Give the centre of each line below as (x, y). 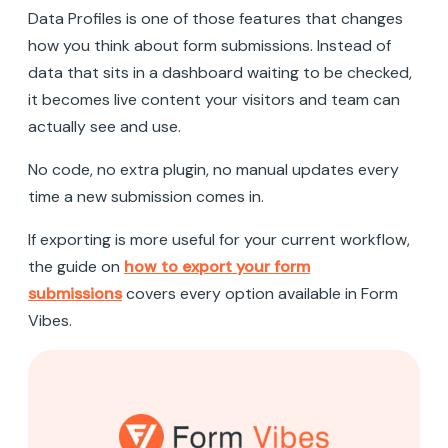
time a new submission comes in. (146, 196)
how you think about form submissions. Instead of (209, 45)
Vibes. (50, 320)
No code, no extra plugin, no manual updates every (213, 169)
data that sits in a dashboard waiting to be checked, (220, 72)
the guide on (76, 266)
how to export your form (217, 266)
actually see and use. (104, 126)
